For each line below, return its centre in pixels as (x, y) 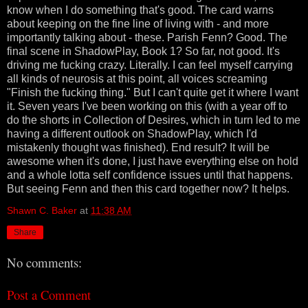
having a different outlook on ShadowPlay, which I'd (132, 133)
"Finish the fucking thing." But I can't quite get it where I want (153, 92)
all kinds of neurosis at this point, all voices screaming (137, 78)
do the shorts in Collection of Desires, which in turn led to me (154, 120)
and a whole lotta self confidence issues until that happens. (150, 175)
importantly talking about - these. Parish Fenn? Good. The (147, 37)
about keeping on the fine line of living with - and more (138, 23)
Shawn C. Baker (42, 210)
